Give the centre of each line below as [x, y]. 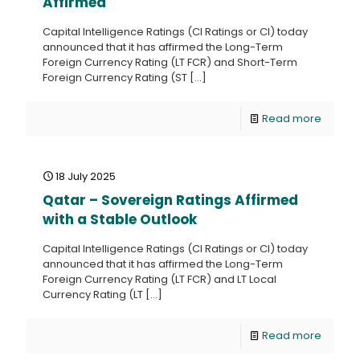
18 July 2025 [86, 176]
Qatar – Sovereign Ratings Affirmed [170, 200]
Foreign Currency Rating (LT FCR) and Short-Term [170, 62]
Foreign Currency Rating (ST [115, 78]
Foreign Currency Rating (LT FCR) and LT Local [160, 279]
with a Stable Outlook [120, 219]
